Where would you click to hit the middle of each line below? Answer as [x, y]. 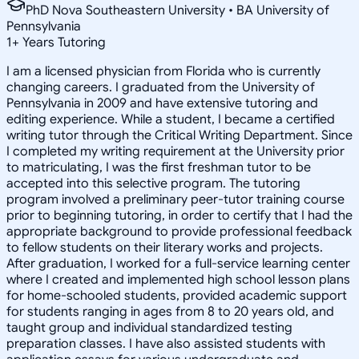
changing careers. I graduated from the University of [161, 87]
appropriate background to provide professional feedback [179, 231]
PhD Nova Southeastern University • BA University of [177, 10]
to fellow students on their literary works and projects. [165, 247]
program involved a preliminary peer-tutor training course [175, 199]
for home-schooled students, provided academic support [177, 295]
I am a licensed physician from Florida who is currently [163, 71]
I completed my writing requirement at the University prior [175, 151]
